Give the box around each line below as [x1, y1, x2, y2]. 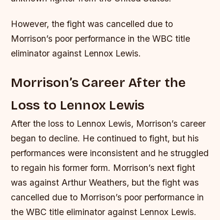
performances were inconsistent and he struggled [11, 147, 209, 158]
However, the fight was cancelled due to [11, 18, 173, 29]
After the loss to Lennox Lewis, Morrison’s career [11, 118, 206, 129]
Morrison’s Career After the [11, 74, 186, 90]
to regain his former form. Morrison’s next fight [11, 162, 195, 173]
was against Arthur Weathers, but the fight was [11, 177, 199, 188]
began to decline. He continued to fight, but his [11, 133, 199, 143]
